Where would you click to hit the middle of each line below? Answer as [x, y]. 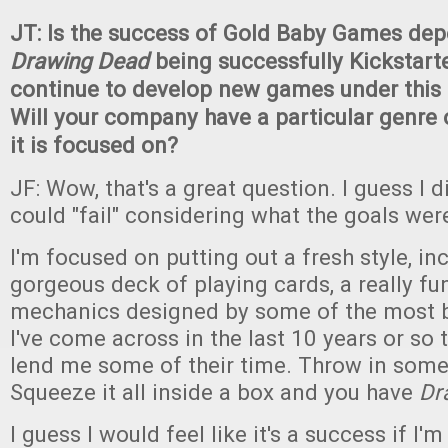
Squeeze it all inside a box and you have [214, 392]
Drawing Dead [79, 61]
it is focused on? [94, 145]
